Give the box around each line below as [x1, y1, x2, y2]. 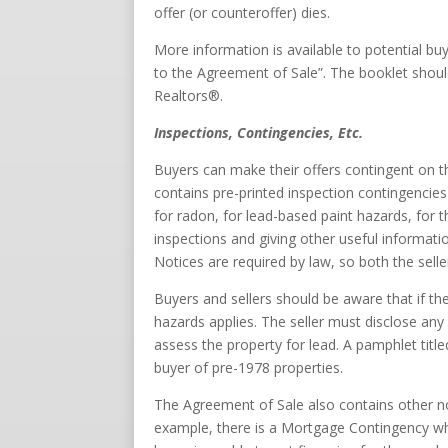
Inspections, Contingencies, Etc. [154, 122, 364, 142]
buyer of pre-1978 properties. [154, 357, 344, 377]
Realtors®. [154, 85, 224, 105]
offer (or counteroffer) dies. [154, 2, 331, 22]
